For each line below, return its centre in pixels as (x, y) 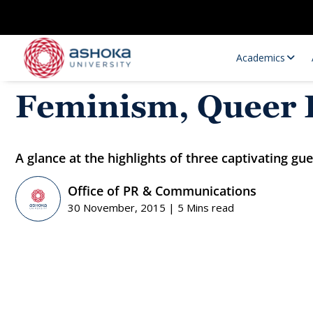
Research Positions (110, 264)
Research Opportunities (120, 235)
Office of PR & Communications (162, 190)
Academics (261, 58)
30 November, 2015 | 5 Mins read (151, 207)
